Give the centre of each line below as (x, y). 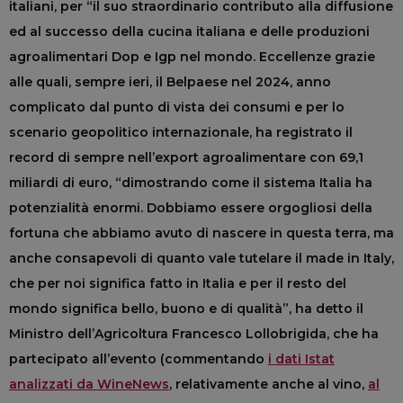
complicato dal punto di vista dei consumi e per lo (177, 107)
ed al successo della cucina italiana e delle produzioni (189, 31)
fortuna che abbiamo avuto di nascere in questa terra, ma (201, 233)
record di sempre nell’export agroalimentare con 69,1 (186, 157)
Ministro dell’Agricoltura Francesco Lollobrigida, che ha (194, 333)
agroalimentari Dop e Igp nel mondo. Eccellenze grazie (192, 56)
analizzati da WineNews (89, 384)
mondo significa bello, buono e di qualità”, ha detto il (186, 308)
